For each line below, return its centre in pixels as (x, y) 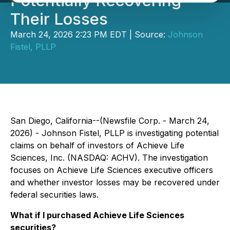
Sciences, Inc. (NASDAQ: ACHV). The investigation (109, 158)
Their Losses (59, 19)
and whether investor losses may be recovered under (115, 182)
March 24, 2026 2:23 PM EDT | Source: (89, 34)
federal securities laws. (54, 195)
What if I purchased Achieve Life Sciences (97, 215)
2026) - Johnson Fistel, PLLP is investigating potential (114, 133)
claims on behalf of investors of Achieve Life (97, 145)
